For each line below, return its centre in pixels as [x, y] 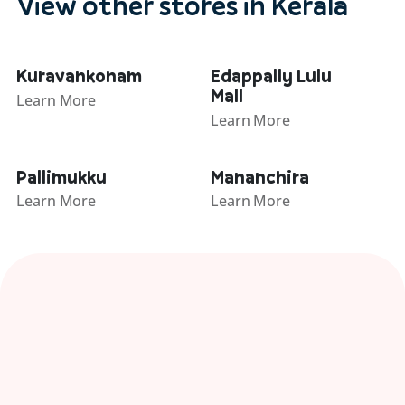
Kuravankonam [80, 76]
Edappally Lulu [272, 76]
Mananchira [260, 177]
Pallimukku [62, 177]
